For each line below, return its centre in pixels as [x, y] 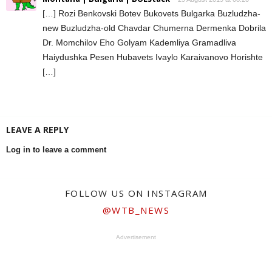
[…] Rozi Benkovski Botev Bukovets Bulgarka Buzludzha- [151, 14]
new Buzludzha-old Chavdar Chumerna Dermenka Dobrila [154, 28]
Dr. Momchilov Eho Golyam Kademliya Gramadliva [139, 43]
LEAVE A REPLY [37, 130]
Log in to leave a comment [56, 150]
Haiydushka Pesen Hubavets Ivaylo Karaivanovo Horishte [153, 57]
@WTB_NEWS [136, 210]
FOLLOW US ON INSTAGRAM [136, 193]
